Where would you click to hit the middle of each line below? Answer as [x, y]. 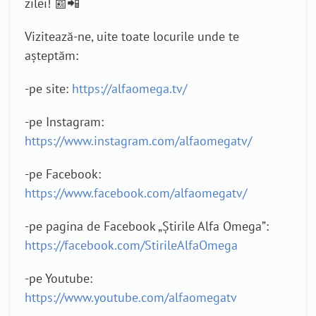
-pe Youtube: [59, 279]
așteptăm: [51, 56]
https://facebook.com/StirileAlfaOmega [131, 245]
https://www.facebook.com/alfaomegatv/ [136, 193]
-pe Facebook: [63, 174]
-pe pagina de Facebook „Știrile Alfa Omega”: [147, 226]
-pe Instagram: [64, 122]
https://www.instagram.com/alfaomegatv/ [138, 141]
